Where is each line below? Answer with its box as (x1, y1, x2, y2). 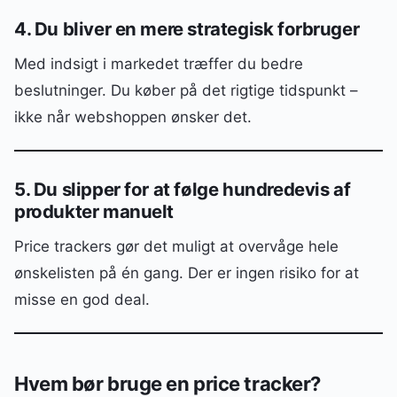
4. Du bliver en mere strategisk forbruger (14, 17, 360, 40)
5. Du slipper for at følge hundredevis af (14, 178, 351, 201)
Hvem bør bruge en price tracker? (14, 371, 321, 395)
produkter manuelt (14, 200, 175, 223)
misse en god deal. (14, 291, 150, 309)
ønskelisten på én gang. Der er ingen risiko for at (14, 264, 359, 283)
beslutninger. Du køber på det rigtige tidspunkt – (14, 81, 358, 99)
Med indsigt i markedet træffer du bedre (14, 54, 303, 73)
